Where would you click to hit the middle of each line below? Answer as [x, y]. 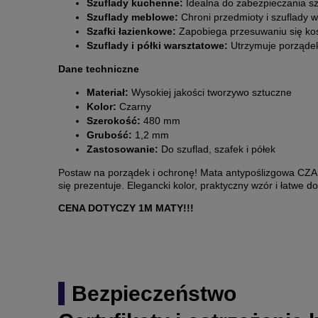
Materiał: [108, 93]
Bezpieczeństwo [154, 294]
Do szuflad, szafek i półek [217, 149]
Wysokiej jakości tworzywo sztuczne [210, 93]
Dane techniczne [99, 69]
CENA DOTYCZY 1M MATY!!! [126, 208]
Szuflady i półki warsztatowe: [157, 46]
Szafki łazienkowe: [131, 32]
